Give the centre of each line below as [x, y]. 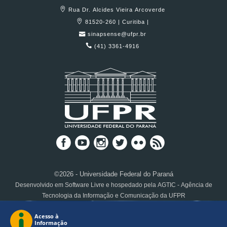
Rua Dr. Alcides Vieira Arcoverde [118, 10]
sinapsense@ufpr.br [118, 34]
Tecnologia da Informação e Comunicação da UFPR [113, 196]
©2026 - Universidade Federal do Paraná [113, 174]
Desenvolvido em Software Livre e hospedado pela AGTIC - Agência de [113, 185]
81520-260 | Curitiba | [118, 22]
